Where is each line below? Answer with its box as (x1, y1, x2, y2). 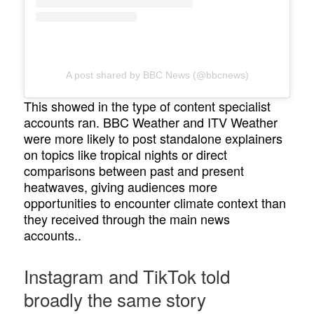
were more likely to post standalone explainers (24, 129, 283, 148)
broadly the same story (24, 285, 207, 312)
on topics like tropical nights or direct (24, 145, 228, 164)
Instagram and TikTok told (24, 262, 231, 289)
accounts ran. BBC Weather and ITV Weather (24, 113, 278, 132)
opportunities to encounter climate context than (24, 193, 287, 212)
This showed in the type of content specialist (24, 97, 271, 116)
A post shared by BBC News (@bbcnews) (65, 69, 249, 81)
